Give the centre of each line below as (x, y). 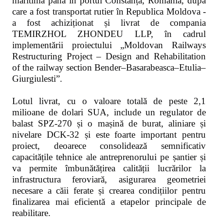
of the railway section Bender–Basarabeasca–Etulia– (109, 67)
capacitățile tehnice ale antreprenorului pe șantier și (109, 157)
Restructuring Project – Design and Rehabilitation (109, 56)
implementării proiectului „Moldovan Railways (109, 45)
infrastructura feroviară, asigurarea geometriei (109, 179)
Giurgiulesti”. (37, 79)
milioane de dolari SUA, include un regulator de (109, 112)
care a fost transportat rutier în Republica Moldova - (109, 11)
